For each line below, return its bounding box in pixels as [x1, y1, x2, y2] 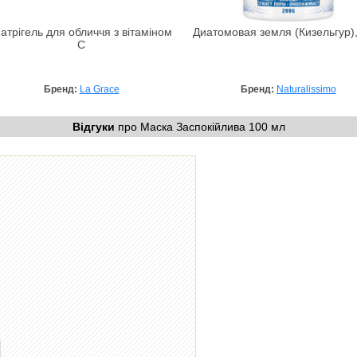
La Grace [79, 83, 120, 95]
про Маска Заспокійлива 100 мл [114, 120, 285, 133]
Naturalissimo [277, 83, 336, 95]
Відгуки [72, 120, 115, 133]
